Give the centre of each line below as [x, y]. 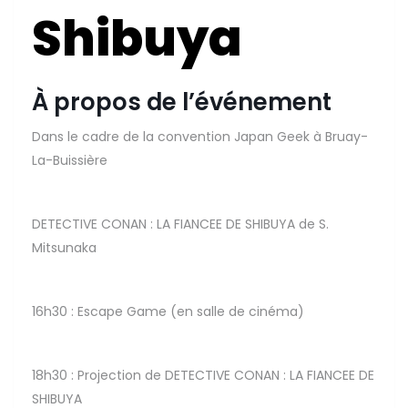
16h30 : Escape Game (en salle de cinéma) [168, 312]
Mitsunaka [64, 248]
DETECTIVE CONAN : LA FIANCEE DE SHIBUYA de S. [180, 224]
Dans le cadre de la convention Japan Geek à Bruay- [200, 137]
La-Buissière [70, 161]
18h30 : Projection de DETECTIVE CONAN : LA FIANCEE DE [203, 376]
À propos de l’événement [182, 102]
